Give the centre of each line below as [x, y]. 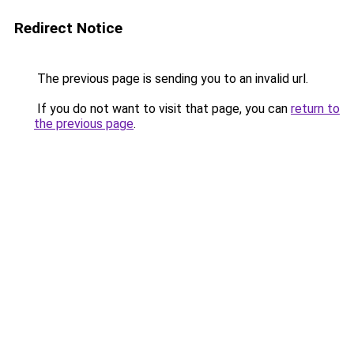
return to [315, 109]
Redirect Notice [68, 28]
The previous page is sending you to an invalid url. [171, 79]
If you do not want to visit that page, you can [162, 109]
